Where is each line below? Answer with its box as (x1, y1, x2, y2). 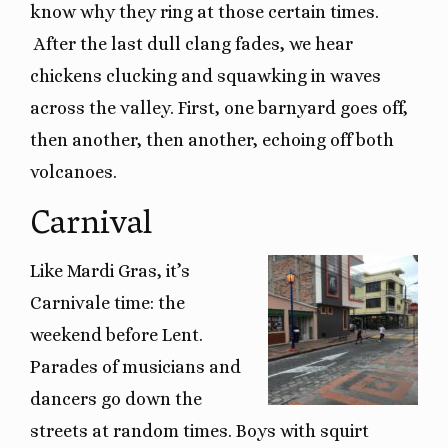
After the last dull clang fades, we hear (30, 33, 353, 54)
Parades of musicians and (30, 356, 241, 377)
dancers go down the (30, 388, 202, 409)
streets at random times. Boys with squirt (30, 420, 369, 441)
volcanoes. (30, 161, 117, 182)
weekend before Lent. (30, 324, 203, 345)
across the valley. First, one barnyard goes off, (30, 97, 408, 118)
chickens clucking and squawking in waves (30, 65, 381, 86)
